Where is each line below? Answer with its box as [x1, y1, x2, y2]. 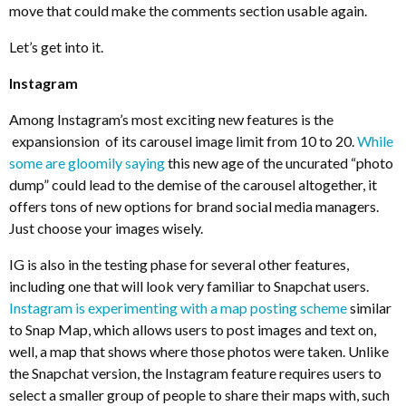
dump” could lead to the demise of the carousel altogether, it [9, 175, 377, 193]
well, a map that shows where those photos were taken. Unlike [9, 342, 389, 360]
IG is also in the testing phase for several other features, [9, 255, 349, 273]
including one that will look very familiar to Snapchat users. [9, 276, 369, 295]
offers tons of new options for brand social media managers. [9, 197, 379, 215]
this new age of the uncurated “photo [165, 153, 393, 171]
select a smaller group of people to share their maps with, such [9, 385, 390, 403]
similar [347, 298, 391, 316]
